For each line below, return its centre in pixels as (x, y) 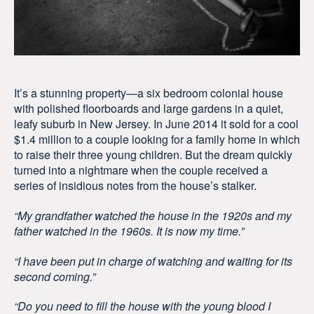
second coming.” (55, 276)
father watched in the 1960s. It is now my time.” (129, 231)
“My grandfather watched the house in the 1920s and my (153, 215)
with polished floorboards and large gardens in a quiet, (149, 108)
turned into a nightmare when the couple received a (141, 170)
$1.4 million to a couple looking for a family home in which (157, 139)
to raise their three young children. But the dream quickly (153, 154)
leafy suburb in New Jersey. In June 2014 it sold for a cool (156, 123)
